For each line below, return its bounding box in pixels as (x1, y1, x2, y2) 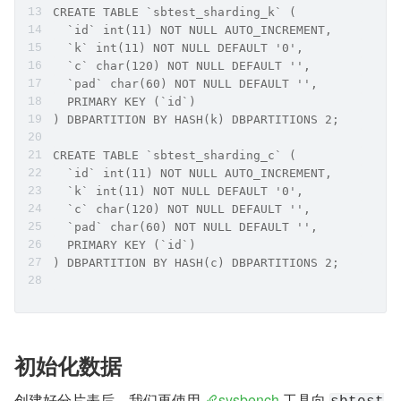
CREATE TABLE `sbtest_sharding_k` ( (53, 5, 296, 20)
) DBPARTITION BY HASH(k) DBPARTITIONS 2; (53, 113, 339, 127)
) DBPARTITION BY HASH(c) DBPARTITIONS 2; (53, 256, 339, 270)
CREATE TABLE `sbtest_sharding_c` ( (53, 149, 296, 163)
